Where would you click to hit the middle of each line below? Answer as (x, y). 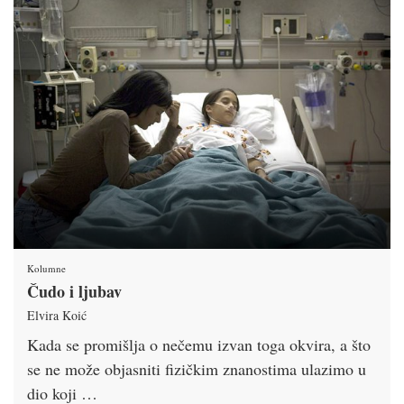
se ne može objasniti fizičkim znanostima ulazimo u (197, 368)
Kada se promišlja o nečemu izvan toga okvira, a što (199, 344)
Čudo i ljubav (74, 291)
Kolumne (46, 268)
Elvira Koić (57, 315)
